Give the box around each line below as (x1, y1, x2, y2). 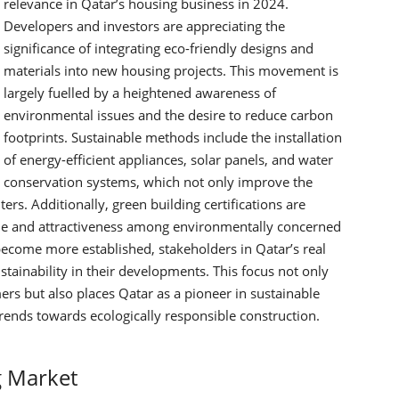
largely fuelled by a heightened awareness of (4, 84, 276, 102)
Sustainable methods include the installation (71, 128, 342, 146)
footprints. (4, 128, 71, 146)
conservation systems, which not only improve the (4, 173, 313, 191)
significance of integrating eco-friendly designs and (4, 39, 313, 57)
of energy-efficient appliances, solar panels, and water (4, 151, 333, 168)
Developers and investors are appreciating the (4, 17, 285, 35)
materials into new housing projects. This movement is (4, 61, 338, 79)
